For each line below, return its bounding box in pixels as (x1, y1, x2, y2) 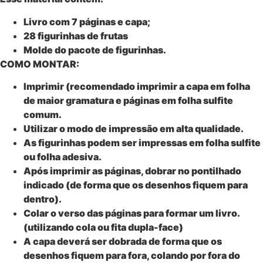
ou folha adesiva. (23, 151, 102, 163)
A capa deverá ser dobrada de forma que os (23, 235, 222, 248)
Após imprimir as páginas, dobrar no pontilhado (23, 165, 241, 177)
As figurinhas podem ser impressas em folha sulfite (23, 137, 261, 149)
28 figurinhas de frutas (23, 29, 128, 42)
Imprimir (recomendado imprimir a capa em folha (23, 80, 250, 93)
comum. (23, 109, 62, 121)
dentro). (23, 193, 62, 205)
